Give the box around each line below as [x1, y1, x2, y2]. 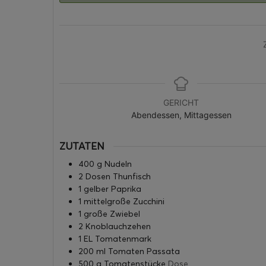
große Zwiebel [84, 208, 140, 219]
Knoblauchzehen [85, 220, 151, 232]
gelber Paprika [84, 183, 141, 194]
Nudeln [104, 158, 132, 169]
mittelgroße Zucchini [84, 195, 164, 207]
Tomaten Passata [108, 245, 180, 256]
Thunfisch [113, 170, 151, 182]
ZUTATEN [59, 140, 104, 153]
